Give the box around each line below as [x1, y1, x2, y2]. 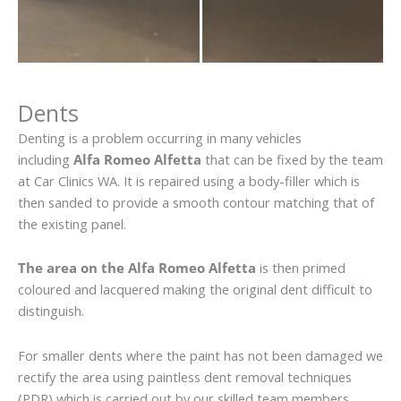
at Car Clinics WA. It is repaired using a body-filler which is [18, 171, 360, 190]
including [18, 149, 73, 168]
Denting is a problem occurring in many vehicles [18, 128, 302, 147]
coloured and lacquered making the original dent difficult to [18, 280, 372, 299]
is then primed [256, 259, 346, 277]
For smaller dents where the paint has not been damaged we [18, 346, 383, 364]
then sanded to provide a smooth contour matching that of [18, 192, 374, 211]
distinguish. [18, 302, 84, 320]
